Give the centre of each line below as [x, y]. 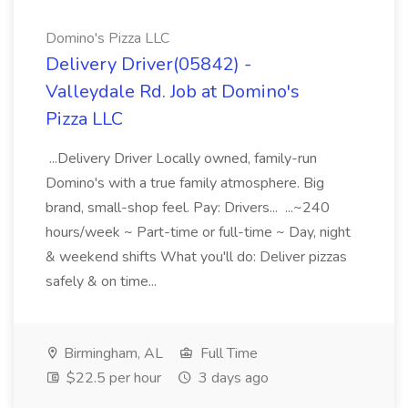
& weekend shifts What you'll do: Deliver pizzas [196, 257]
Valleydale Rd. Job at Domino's [173, 92]
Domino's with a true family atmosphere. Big [185, 183]
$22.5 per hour [112, 378]
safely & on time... [103, 281]
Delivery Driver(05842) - [148, 64]
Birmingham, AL [112, 353]
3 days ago [232, 378]
